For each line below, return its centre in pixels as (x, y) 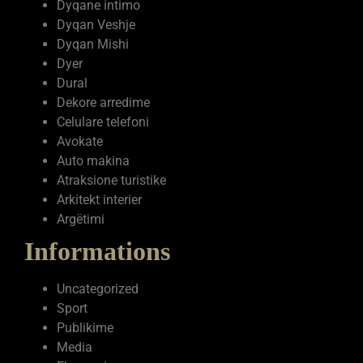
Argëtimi (81, 219)
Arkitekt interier (99, 199)
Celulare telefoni (103, 122)
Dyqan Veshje (96, 24)
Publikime (85, 327)
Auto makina (93, 160)
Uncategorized (98, 288)
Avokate (80, 141)
